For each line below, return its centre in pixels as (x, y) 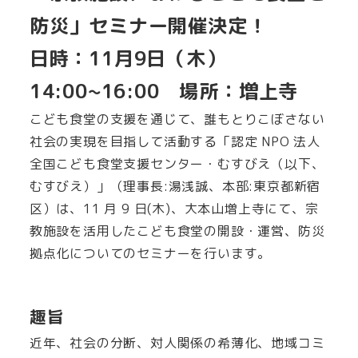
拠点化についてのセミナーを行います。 (150, 253)
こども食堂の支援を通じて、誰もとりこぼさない (177, 119)
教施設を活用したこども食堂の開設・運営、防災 (177, 231)
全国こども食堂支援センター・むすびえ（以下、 (177, 163)
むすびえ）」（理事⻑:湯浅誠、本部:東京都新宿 (175, 186)
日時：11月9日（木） (127, 58)
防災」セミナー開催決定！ (148, 25)
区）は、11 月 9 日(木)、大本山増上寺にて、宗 (174, 208)
